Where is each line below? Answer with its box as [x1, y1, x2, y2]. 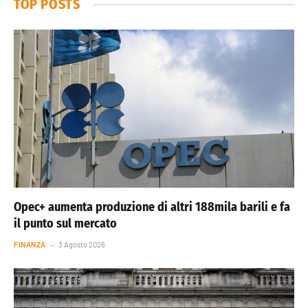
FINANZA [14, 239, 46, 249]
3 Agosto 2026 [58, 239, 105, 249]
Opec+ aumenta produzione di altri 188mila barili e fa [14, 199, 290, 214]
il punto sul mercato [14, 215, 117, 231]
